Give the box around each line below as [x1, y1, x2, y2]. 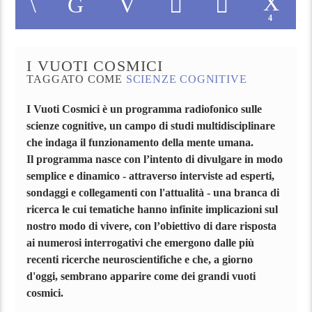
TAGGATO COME [26, 73, 126, 86]
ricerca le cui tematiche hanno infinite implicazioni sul [26, 203, 279, 215]
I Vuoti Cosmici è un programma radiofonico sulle [26, 102, 263, 115]
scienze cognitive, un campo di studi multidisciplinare [26, 119, 276, 132]
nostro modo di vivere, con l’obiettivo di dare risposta [26, 219, 277, 232]
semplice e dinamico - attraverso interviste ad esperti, [26, 169, 275, 182]
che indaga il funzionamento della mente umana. [26, 136, 254, 148]
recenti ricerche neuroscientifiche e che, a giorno [26, 253, 253, 265]
